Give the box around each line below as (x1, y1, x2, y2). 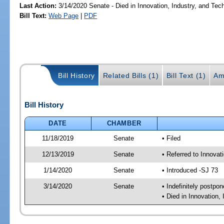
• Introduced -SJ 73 (161, 166, 218, 174)
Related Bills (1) (102, 71, 159, 80)
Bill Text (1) (166, 71, 206, 80)
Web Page (48, 11, 79, 19)
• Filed (161, 134, 180, 142)
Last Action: (19, 1, 57, 9)
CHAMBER (106, 119, 142, 127)
